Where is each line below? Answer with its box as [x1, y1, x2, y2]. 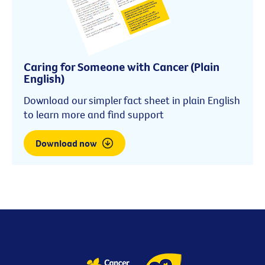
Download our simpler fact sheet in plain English [24, 93, 240, 108]
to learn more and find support [24, 108, 164, 122]
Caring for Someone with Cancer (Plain [24, 59, 219, 75]
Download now [35, 137, 99, 150]
